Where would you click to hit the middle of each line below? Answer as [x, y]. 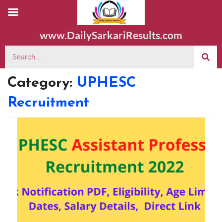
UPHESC [106, 83]
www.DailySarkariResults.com [111, 35]
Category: [42, 83]
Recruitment [48, 103]
